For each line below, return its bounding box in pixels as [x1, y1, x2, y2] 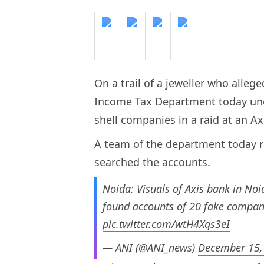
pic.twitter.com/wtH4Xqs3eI [103, 217, 230, 232]
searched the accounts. [94, 155, 213, 170]
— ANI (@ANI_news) [103, 240, 198, 255]
